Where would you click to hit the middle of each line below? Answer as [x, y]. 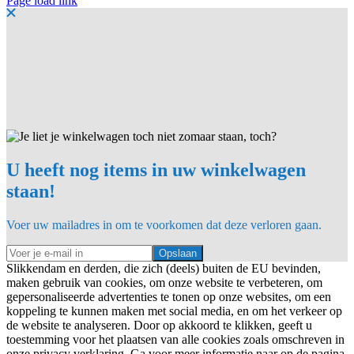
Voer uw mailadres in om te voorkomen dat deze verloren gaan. [164, 224]
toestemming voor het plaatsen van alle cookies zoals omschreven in [175, 339]
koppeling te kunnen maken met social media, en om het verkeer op [174, 311]
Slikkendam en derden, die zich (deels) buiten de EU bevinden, [164, 268]
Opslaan [178, 253]
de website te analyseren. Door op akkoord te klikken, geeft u [159, 325]
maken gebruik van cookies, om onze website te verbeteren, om [164, 282]
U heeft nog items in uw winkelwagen [156, 169]
